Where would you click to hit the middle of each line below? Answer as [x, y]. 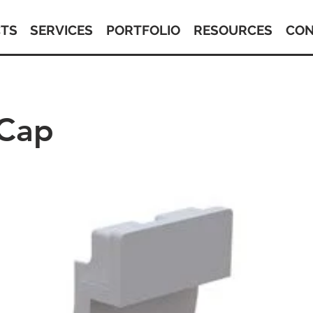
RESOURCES [233, 30]
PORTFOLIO [144, 30]
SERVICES [62, 30]
